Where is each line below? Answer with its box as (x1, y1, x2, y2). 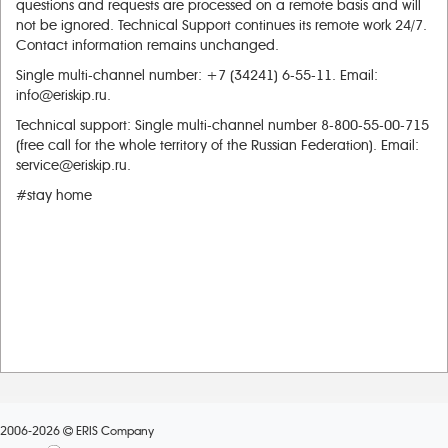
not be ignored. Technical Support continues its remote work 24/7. (16, 17, 427, 34)
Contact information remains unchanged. (16, 37, 279, 54)
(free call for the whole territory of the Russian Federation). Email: (16, 137, 419, 154)
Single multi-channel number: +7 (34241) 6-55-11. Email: (16, 67, 378, 84)
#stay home (16, 187, 92, 204)
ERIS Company (73, 424, 154, 438)
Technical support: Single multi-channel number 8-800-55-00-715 (16, 117, 429, 134)
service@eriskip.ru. (16, 157, 131, 174)
